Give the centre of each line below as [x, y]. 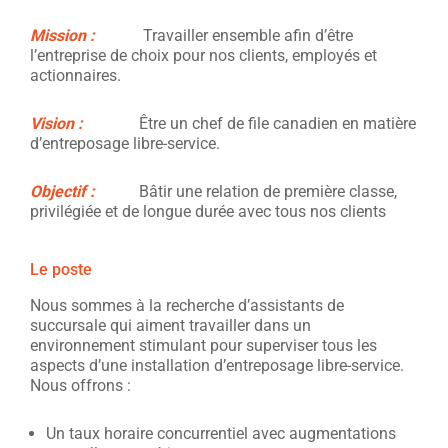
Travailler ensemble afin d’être [228, 35]
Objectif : [62, 191]
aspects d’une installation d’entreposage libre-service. [217, 365]
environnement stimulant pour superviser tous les [203, 345]
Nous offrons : [80, 385]
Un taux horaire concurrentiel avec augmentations [221, 433]
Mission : [62, 35]
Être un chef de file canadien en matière [251, 123]
